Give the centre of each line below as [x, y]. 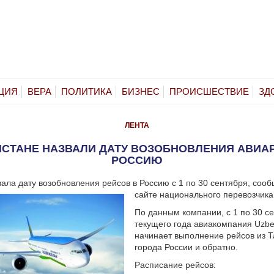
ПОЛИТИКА [87, 91]
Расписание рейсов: [176, 265]
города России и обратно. [187, 247]
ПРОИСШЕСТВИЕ [209, 91]
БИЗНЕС [141, 91]
